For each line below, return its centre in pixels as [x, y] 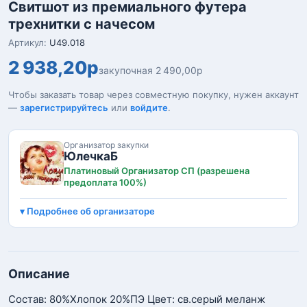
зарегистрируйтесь [64, 108]
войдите [149, 108]
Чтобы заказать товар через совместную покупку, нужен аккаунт [153, 95]
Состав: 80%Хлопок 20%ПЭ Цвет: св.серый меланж [137, 299]
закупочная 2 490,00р [151, 70]
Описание [39, 274]
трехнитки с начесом [82, 24]
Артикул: [29, 42]
